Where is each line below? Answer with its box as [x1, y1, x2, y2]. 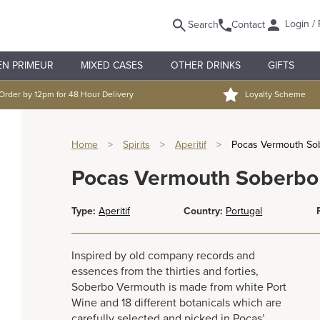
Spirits [123, 139, 150, 151]
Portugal [226, 205, 263, 218]
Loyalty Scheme [245, 89, 306, 99]
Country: [184, 205, 224, 218]
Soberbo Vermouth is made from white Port [71, 280, 286, 295]
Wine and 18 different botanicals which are [71, 296, 281, 311]
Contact [231, 19, 265, 31]
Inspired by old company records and [71, 249, 255, 264]
